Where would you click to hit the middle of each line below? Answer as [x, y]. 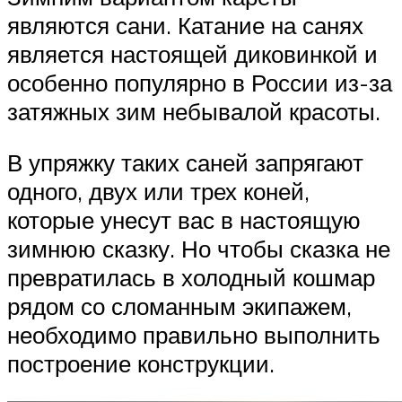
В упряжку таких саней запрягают [185, 163]
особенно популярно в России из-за [200, 82]
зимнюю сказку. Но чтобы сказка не [199, 249]
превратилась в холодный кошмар [191, 278]
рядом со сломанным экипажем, [179, 306]
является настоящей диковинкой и [192, 53]
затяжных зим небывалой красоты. [194, 111]
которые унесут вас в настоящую [184, 220]
